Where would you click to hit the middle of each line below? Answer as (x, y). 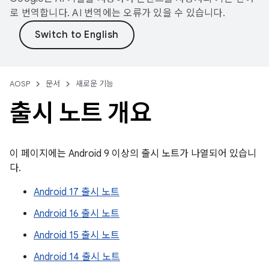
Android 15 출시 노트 (77, 235)
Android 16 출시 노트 (77, 214)
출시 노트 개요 (80, 113)
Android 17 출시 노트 (77, 192)
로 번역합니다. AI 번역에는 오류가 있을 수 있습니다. (117, 13)
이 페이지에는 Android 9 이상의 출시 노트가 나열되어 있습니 (133, 154)
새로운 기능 (95, 84)
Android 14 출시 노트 (77, 257)
